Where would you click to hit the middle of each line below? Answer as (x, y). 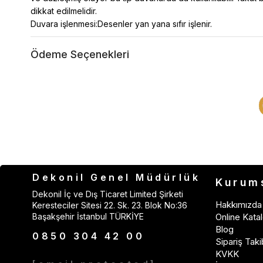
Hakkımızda (239, 204)
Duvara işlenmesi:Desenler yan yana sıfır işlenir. (121, 23)
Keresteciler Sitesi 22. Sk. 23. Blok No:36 (110, 205)
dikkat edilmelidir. (64, 11)
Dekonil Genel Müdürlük (116, 177)
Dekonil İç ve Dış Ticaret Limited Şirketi (108, 194)
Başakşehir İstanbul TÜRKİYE (88, 216)
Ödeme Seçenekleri (80, 54)
